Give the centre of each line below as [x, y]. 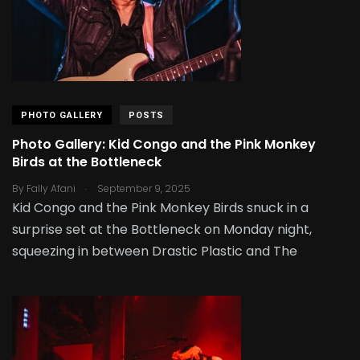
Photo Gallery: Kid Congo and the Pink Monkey [164, 145]
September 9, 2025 [143, 188]
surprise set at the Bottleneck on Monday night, [162, 229]
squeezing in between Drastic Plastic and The [155, 251]
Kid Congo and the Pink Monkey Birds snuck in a [160, 207]
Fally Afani [51, 188]
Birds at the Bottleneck [87, 162]
